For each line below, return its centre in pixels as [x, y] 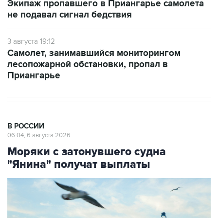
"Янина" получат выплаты [79, 165]
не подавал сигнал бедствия [70, 15]
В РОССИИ [26, 127]
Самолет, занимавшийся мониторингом [94, 54]
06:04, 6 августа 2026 [39, 136]
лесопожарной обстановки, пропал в [88, 65]
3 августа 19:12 [31, 42]
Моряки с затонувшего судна [87, 152]
